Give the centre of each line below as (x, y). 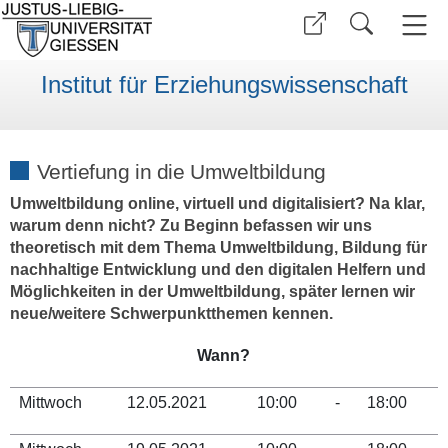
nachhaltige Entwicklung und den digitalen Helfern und (217, 270)
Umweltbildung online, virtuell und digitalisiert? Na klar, (217, 204)
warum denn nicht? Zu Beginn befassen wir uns (190, 226)
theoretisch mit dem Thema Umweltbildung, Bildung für (218, 248)
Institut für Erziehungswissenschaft (224, 85)
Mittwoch (51, 403)
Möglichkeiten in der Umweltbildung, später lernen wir (212, 292)
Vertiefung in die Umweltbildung (181, 171)
